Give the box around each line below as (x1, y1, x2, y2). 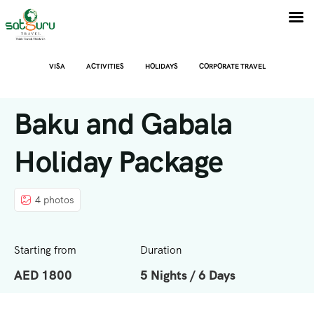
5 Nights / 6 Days (140, 267, 235, 283)
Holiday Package (14, 142, 224, 181)
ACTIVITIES (86, 62, 124, 71)
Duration (140, 243, 182, 257)
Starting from (14, 243, 76, 257)
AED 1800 (14, 267, 72, 283)
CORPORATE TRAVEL (198, 62, 266, 71)
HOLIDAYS (144, 62, 178, 71)
